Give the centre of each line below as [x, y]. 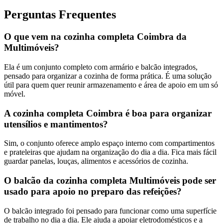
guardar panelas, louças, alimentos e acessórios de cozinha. [96, 161]
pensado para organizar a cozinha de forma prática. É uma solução [108, 76]
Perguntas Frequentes [60, 15]
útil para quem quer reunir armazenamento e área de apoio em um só [111, 85]
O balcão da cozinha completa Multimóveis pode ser [110, 181]
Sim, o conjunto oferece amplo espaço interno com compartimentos [109, 143]
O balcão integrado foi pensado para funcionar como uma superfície [110, 211]
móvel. [15, 94]
